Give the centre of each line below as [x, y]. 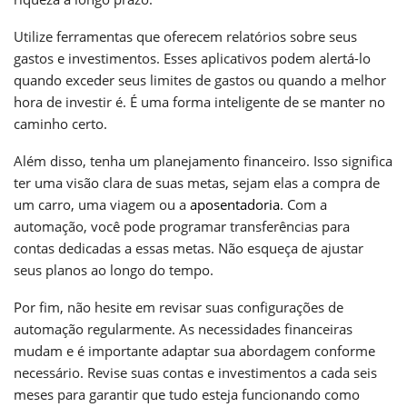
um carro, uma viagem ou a [102, 204]
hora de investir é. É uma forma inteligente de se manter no [199, 101]
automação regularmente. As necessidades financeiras [183, 328]
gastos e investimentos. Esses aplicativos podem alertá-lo [192, 58]
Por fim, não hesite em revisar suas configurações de [179, 307]
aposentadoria [235, 204]
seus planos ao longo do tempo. [114, 269]
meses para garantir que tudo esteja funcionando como [187, 394]
